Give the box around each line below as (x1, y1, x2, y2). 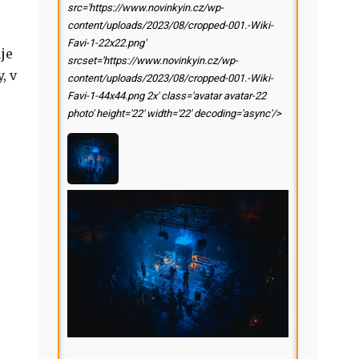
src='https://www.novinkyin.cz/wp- (67, 2, 224, 14)
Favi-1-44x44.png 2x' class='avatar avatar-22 (67, 90, 266, 102)
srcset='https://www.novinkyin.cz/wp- (67, 54, 238, 67)
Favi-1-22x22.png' (67, 37, 146, 49)
